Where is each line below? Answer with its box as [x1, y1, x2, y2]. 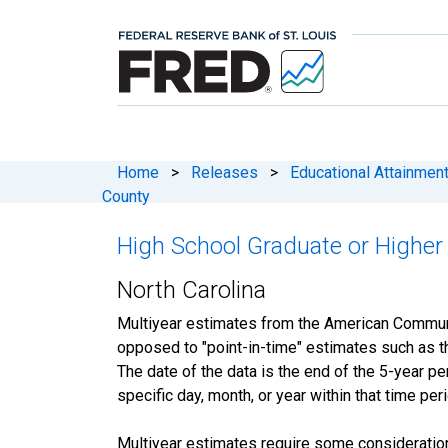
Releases [191, 162, 258, 182]
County [102, 186, 150, 206]
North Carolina [117, 275, 266, 304]
